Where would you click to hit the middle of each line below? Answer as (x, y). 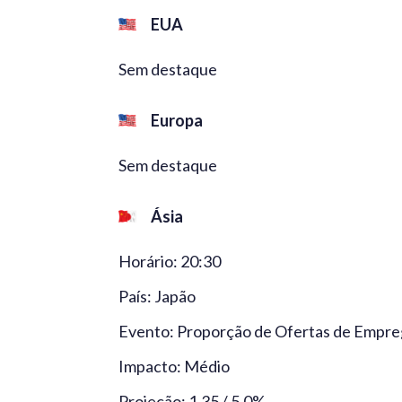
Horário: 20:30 (170, 261)
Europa (177, 120)
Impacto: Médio (174, 366)
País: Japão (157, 296)
